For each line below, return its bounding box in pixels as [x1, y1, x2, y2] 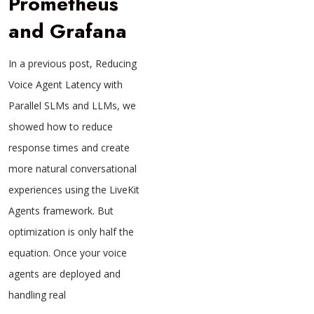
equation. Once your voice [8, 246, 127, 260]
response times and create [8, 141, 130, 155]
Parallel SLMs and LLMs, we [8, 99, 136, 113]
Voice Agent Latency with [8, 78, 123, 92]
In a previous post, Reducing [8, 57, 137, 71]
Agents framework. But [8, 204, 114, 218]
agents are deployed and [8, 267, 121, 281]
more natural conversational [8, 162, 137, 176]
